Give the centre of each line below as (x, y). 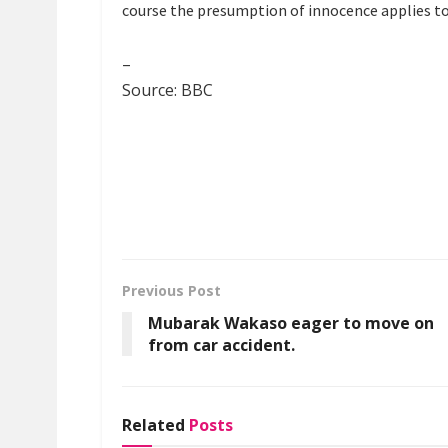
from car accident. (221, 344)
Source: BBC (167, 89)
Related (153, 424)
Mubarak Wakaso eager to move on (291, 322)
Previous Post (171, 290)
